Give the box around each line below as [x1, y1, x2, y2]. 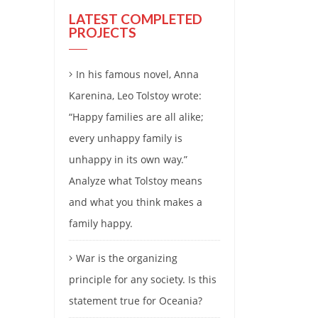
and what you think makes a [69, 195, 202, 209]
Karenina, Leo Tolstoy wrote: [69, 89, 202, 103]
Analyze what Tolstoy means [69, 174, 202, 188]
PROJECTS [69, 24, 136, 41]
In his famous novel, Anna [76, 67, 199, 82]
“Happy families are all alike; [69, 110, 204, 124]
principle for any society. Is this [69, 273, 216, 287]
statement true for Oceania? [69, 294, 202, 308]
